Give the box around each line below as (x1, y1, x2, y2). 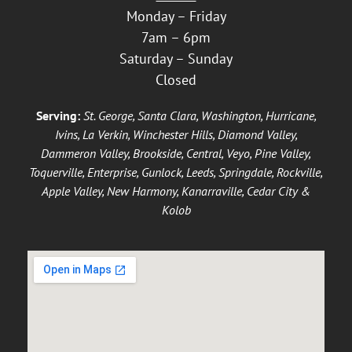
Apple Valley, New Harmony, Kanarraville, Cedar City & (42, 182, 310, 199)
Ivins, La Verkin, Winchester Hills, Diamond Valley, (54, 126, 298, 142)
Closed (156, 70, 196, 89)
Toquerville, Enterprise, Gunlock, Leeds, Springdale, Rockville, (29, 163, 323, 180)
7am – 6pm (141, 27, 211, 46)
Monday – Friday (126, 6, 226, 25)
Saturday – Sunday (119, 49, 233, 68)
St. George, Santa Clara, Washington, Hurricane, (82, 107, 317, 123)
